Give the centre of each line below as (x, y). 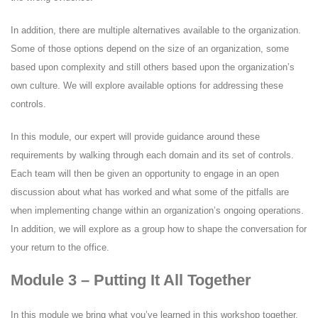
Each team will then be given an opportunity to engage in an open (145, 173)
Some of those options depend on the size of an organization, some (150, 48)
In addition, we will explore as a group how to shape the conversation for (159, 229)
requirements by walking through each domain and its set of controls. (152, 155)
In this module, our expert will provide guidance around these (135, 136)
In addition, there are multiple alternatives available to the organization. (156, 30)
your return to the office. (60, 247)
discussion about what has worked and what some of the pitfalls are (150, 192)
